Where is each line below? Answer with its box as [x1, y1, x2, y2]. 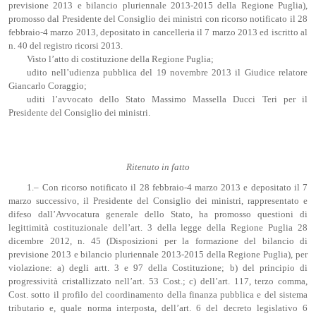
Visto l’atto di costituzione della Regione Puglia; [27, 54, 214, 65]
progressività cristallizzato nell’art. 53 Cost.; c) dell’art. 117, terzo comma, [8, 276, 308, 286]
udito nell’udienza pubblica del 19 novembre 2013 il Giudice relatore [27, 68, 308, 78]
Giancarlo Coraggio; [8, 81, 87, 92]
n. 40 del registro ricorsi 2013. [8, 41, 123, 51]
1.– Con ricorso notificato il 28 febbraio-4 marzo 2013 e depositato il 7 [27, 183, 308, 193]
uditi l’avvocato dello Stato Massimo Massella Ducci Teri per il [27, 95, 308, 105]
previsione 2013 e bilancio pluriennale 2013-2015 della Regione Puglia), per [8, 250, 308, 260]
